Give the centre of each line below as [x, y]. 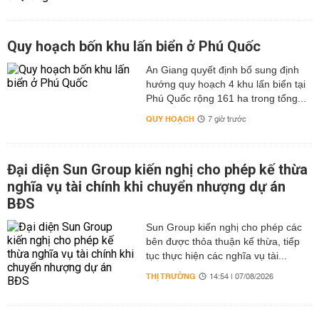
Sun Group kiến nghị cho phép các [224, 227]
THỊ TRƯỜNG [171, 277]
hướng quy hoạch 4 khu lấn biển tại [225, 84]
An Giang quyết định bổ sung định [222, 70]
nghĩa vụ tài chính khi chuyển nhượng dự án [146, 187]
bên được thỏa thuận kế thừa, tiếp [223, 241]
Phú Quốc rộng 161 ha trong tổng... [226, 98]
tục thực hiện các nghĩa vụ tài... [216, 256]
